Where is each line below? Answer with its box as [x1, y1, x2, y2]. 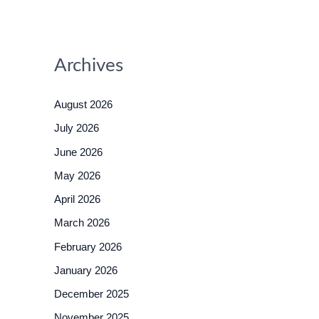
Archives [54, 56, 123, 75]
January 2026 [54, 263, 117, 276]
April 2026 [54, 193, 100, 205]
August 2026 [54, 98, 113, 110]
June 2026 [54, 145, 103, 158]
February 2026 [54, 240, 122, 253]
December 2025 [54, 288, 129, 300]
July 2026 [54, 122, 99, 135]
